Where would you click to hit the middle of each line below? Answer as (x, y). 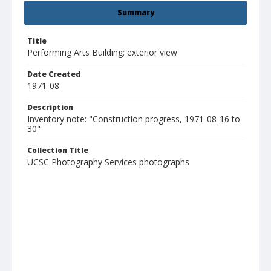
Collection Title (58, 151)
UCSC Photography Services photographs (108, 162)
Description (50, 108)
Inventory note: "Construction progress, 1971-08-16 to (134, 119)
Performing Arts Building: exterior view (102, 53)
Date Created (54, 74)
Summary (135, 13)
